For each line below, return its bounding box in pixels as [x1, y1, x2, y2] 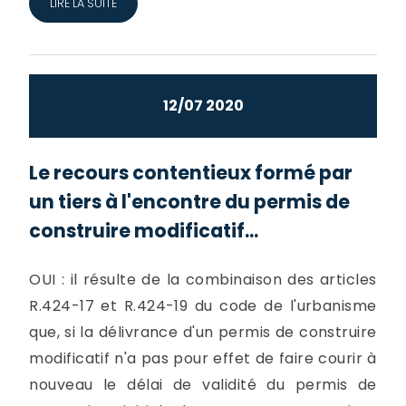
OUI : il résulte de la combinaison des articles [29, 268, 377, 290]
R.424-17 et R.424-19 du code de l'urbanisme [29, 295, 377, 316]
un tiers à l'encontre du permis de [29, 188, 351, 215]
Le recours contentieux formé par [29, 159, 353, 186]
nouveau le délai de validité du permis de [29, 373, 377, 395]
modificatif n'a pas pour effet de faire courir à [29, 347, 377, 369]
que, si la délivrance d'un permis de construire [29, 321, 377, 343]
